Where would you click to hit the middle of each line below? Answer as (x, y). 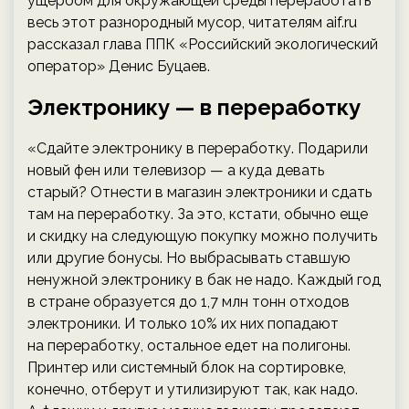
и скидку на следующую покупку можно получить (202, 236)
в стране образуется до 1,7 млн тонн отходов (189, 302)
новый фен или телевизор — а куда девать (176, 171)
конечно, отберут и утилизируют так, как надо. (193, 390)
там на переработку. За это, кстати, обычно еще (198, 215)
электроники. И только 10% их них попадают (183, 324)
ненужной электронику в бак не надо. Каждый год (204, 280)
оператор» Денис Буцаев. (119, 67)
